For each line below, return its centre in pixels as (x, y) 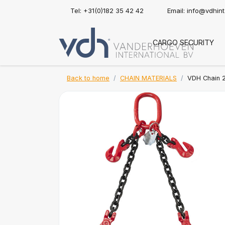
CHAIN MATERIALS (148, 78)
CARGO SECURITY (183, 42)
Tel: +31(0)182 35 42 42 (107, 11)
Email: (177, 11)
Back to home (88, 78)
